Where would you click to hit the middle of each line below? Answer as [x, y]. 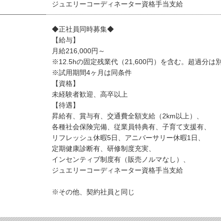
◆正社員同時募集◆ [83, 29]
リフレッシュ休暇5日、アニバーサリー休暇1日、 [128, 138]
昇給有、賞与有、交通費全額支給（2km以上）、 [128, 116]
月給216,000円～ [78, 51]
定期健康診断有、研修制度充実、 [104, 149]
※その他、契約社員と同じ [93, 192]
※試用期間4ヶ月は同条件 [92, 73]
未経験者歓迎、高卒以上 [90, 94]
